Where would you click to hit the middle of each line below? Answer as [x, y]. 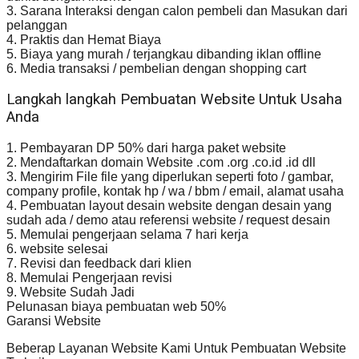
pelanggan [37, 25]
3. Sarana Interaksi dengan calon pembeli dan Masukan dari [177, 10]
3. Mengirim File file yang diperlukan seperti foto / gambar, [170, 176]
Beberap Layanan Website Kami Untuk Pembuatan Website [176, 348]
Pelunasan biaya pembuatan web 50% [116, 306]
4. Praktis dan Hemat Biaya [84, 39]
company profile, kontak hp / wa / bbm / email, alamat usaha [175, 191]
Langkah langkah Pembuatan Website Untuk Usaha [174, 100]
